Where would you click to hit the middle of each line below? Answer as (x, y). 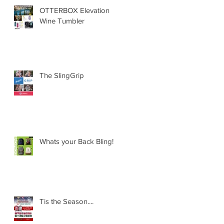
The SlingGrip (62, 75)
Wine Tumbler (62, 20)
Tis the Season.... (66, 201)
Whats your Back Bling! (76, 141)
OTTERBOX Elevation (74, 10)
